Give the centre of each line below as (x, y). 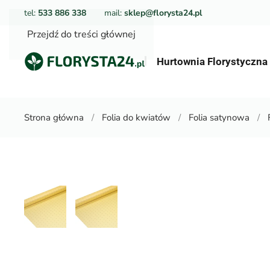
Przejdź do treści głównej (81, 34)
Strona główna (54, 118)
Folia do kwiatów (136, 118)
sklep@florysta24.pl (163, 13)
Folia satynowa (219, 118)
